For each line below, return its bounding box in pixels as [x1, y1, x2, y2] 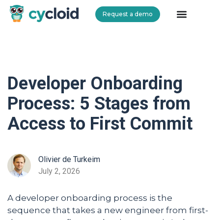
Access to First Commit [7, 113, 192, 134]
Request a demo [103, 10, 153, 18]
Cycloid [10, 23, 39, 33]
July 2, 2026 [38, 166, 80, 176]
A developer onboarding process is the [7, 193, 172, 203]
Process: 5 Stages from [7, 93, 191, 114]
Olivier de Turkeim [38, 155, 100, 165]
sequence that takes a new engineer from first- [7, 205, 208, 216]
